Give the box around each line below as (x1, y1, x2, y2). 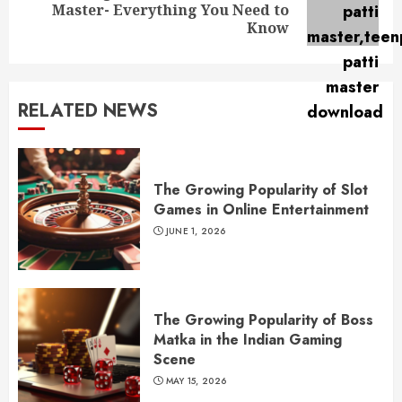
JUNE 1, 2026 (165, 223, 226, 238)
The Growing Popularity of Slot (153, 179, 368, 200)
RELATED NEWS (18, 98, 158, 125)
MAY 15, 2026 (165, 373, 227, 388)
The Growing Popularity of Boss (153, 309, 373, 330)
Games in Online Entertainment (153, 198, 369, 220)
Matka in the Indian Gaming (153, 328, 342, 350)
